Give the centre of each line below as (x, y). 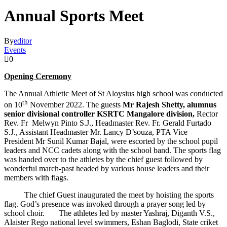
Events (15, 50)
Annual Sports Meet (74, 16)
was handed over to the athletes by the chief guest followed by (103, 160)
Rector (207, 114)
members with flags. (36, 178)
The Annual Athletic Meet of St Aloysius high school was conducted (113, 93)
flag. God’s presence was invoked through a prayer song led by (105, 204)
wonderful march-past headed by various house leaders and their (107, 169)
